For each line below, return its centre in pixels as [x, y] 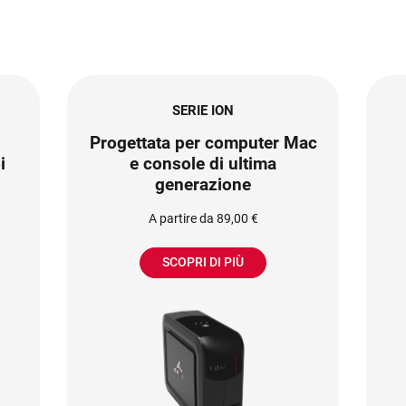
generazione [203, 184]
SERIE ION [203, 110]
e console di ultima [203, 163]
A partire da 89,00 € [203, 218]
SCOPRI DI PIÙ [203, 262]
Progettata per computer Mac [203, 142]
